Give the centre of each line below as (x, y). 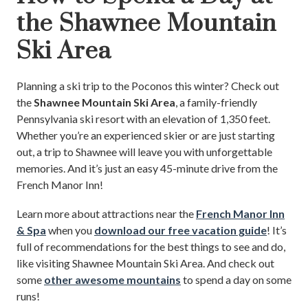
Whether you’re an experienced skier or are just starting (146, 135)
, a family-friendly (216, 102)
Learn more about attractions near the (106, 213)
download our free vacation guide (180, 230)
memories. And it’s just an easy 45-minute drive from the (147, 168)
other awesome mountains (112, 279)
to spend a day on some (236, 279)
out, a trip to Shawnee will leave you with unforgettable (144, 151)
